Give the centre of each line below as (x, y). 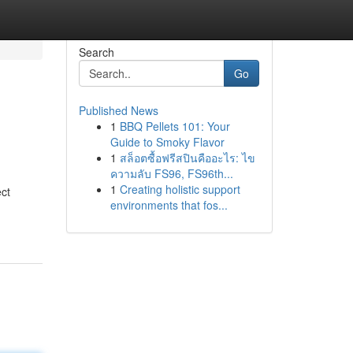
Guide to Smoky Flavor (167, 142)
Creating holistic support (180, 189)
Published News (118, 110)
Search (96, 52)
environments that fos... (169, 205)
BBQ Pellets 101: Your (175, 126)
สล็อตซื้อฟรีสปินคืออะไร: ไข (187, 158)
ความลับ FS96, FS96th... (171, 173)
